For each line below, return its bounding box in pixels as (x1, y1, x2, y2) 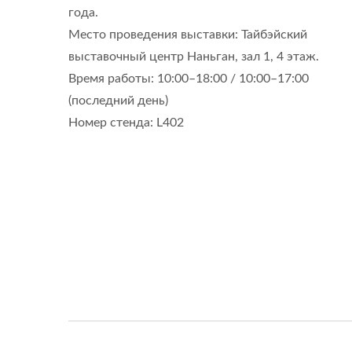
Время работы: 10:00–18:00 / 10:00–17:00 (68, 72, 309, 85)
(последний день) (68, 94, 168, 107)
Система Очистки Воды (97, 51, 252, 66)
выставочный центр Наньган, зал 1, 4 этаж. (68, 50, 319, 63)
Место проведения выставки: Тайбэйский (68, 28, 307, 41)
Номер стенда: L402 (68, 116, 184, 129)
